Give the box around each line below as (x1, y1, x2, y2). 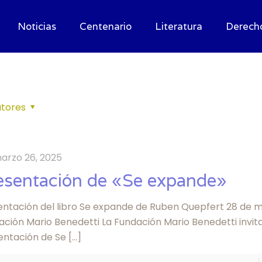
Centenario (79, 20, 132, 33)
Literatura (154, 20, 202, 33)
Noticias (17, 20, 56, 33)
